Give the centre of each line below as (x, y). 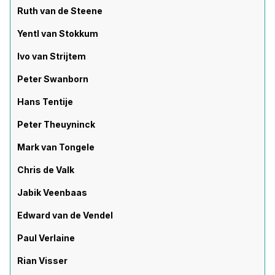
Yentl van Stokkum (58, 33)
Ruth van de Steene (60, 11)
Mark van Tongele (56, 147)
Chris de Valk (46, 170)
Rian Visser (42, 261)
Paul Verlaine (46, 238)
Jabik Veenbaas (52, 192)
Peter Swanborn (53, 79)
